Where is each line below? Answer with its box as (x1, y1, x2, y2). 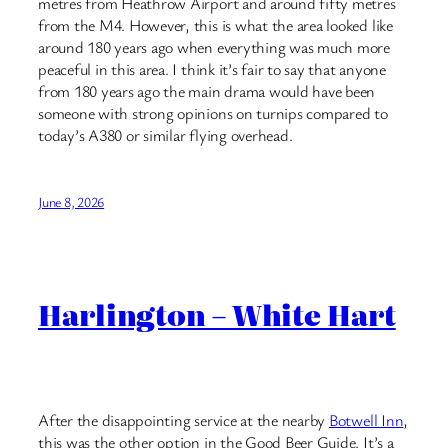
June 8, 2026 (38, 192, 105, 211)
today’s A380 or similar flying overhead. (38, 123, 293, 146)
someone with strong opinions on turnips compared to (38, 101, 388, 124)
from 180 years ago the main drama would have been (38, 79, 376, 102)
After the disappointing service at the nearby (38, 409, 329, 432)
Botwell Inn (328, 409, 404, 432)
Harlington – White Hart (38, 292, 396, 336)
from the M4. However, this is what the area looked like (38, 13, 393, 36)
